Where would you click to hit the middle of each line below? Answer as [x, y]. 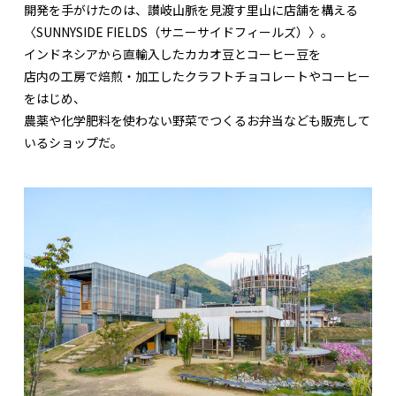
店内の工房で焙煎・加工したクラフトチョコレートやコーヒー [197, 76]
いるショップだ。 [73, 143]
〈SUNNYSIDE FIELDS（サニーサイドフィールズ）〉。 [179, 32]
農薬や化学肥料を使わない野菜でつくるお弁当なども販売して [197, 121]
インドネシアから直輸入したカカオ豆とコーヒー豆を [172, 54]
